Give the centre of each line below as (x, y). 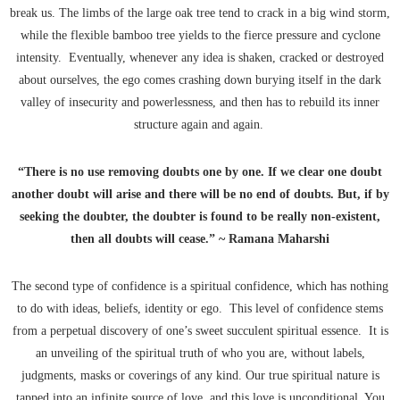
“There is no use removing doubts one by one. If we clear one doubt (200, 172)
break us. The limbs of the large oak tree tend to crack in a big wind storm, (200, 13)
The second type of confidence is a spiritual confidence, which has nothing (200, 287)
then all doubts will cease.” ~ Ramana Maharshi (200, 239)
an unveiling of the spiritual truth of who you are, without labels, (200, 354)
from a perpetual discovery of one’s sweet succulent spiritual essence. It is (200, 331)
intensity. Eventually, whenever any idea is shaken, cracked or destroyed (200, 58)
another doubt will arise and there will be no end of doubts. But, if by (200, 195)
